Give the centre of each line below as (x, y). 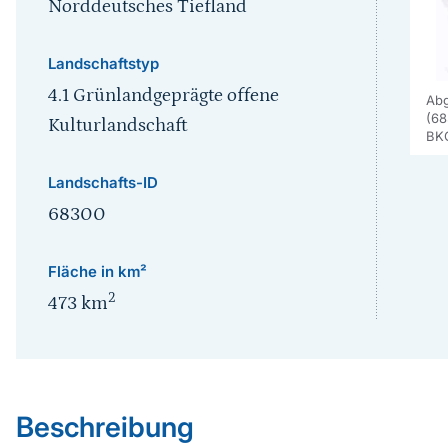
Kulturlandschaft (117, 125)
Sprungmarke (77, 348)
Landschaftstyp (103, 63)
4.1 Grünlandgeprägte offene (163, 95)
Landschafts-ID (102, 182)
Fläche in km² (97, 271)
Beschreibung (104, 427)
